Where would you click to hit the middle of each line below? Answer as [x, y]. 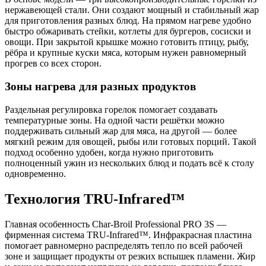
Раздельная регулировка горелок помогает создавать [111, 109]
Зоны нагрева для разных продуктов [100, 87]
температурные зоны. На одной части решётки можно [115, 120]
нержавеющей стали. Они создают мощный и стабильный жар [132, 10]
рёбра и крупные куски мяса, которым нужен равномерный [126, 53]
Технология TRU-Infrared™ [95, 199]
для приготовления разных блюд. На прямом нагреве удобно [128, 21]
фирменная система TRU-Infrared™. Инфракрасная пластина [128, 235]
